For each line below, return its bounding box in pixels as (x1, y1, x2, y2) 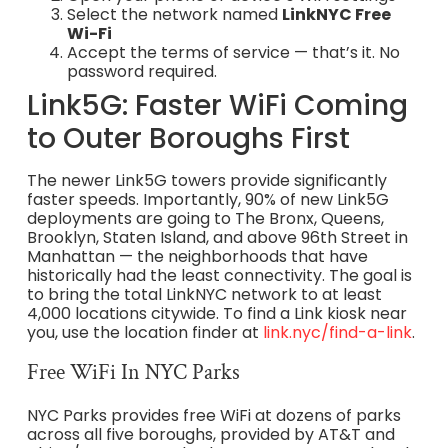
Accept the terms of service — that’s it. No (66, 40, 400, 64)
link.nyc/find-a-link (262, 320, 412, 344)
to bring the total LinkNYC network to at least (26, 282, 382, 306)
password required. (66, 59, 217, 83)
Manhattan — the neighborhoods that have (26, 244, 368, 268)
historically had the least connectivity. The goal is (26, 263, 412, 287)
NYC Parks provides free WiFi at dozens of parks (26, 404, 401, 428)
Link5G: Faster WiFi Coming (26, 85, 408, 125)
